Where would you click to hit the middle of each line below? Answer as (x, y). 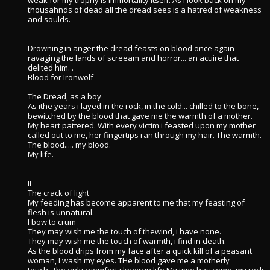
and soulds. (49, 19)
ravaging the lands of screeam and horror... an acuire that (133, 58)
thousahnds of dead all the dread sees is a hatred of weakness (145, 10)
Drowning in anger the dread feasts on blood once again (131, 48)
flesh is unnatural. (61, 212)
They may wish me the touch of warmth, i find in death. (127, 241)
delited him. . (51, 67)
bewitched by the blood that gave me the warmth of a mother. (140, 116)
